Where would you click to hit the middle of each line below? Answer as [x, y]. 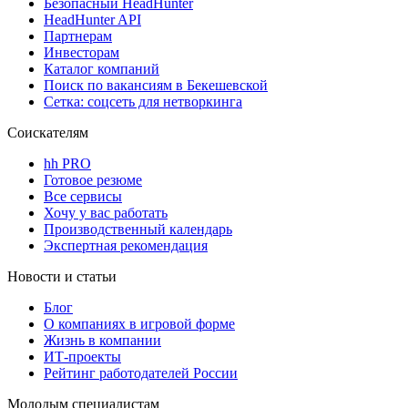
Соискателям [48, 132]
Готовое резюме [93, 179]
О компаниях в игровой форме [139, 323]
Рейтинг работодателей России [141, 372]
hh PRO [67, 163]
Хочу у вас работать [106, 212]
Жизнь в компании [102, 340]
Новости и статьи [62, 276]
